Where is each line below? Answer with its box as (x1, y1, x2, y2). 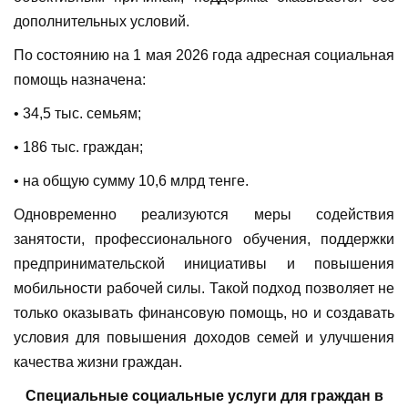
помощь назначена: (14, 72, 146, 88)
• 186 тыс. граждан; (14, 139, 143, 156)
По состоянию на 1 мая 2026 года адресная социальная (14, 47, 394, 64)
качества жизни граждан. (14, 354, 182, 371)
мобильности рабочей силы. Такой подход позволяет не (14, 280, 394, 297)
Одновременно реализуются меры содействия (14, 207, 394, 223)
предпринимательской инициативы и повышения (14, 256, 394, 272)
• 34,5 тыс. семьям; (14, 106, 141, 122)
